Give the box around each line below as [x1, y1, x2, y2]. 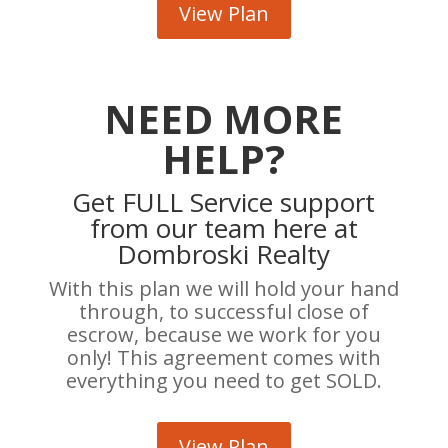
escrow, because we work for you [66, 321, 381, 349]
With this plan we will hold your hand [48, 275, 399, 303]
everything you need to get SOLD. [65, 367, 382, 395]
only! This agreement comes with [66, 344, 381, 372]
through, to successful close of [78, 298, 369, 326]
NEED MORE [104, 91, 344, 147]
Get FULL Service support [72, 184, 376, 221]
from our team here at [89, 210, 358, 247]
